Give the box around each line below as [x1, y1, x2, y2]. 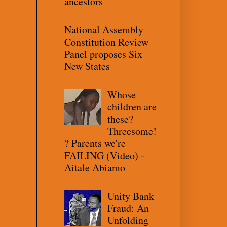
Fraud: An [107, 201, 149, 215]
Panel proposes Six [64, 47, 142, 61]
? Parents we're [64, 136, 126, 150]
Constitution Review [64, 34, 148, 49]
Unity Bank [107, 188, 154, 203]
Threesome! [107, 124, 157, 138]
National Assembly [64, 22, 143, 36]
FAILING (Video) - [64, 148, 144, 162]
